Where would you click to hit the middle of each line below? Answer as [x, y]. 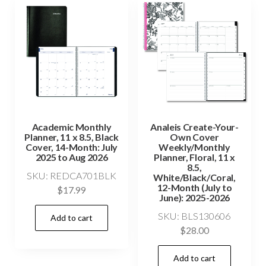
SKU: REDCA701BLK [72, 175]
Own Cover [194, 137]
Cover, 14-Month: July [72, 147]
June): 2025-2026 [194, 197]
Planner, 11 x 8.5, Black [72, 137]
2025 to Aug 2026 [72, 157]
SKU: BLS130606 [194, 216]
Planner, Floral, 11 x [194, 157]
